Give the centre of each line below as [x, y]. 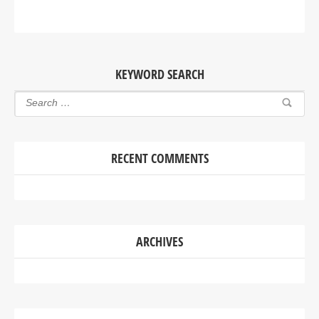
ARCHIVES [159, 241]
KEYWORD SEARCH [159, 74]
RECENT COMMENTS [159, 158]
